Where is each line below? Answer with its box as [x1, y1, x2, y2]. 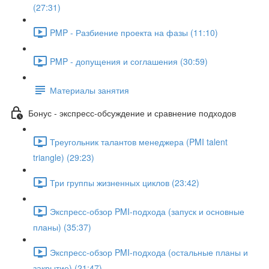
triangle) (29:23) [33, 151, 94, 163]
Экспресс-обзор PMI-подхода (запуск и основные [50, 205, 244, 217]
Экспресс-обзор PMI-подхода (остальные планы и [50, 246, 248, 258]
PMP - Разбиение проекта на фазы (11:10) [50, 26, 218, 38]
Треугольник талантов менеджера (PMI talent [50, 135, 228, 148]
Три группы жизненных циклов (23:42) [50, 176, 199, 189]
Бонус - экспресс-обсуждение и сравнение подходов [28, 106, 236, 119]
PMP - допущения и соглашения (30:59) [50, 55, 208, 67]
